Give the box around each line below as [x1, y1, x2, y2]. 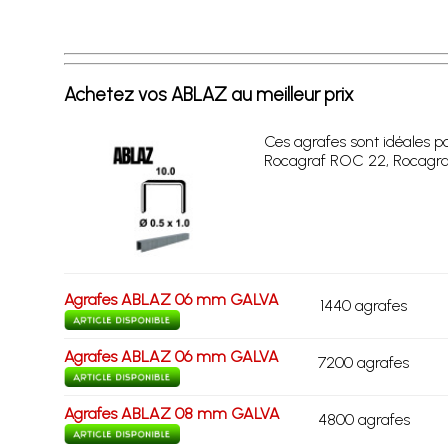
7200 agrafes [318, 352, 410, 372]
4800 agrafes [317, 409, 410, 429]
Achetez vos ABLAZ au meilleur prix [63, 82, 354, 106]
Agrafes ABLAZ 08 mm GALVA [63, 403, 280, 423]
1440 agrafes [320, 295, 408, 315]
